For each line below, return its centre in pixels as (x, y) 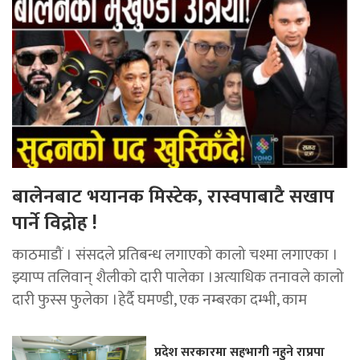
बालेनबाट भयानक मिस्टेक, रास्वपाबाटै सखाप (173, 197)
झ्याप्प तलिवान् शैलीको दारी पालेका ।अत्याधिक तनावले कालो (178, 278)
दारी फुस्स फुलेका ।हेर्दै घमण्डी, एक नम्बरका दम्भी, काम (160, 300)
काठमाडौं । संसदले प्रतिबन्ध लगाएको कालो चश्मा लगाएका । (175, 255)
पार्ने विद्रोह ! (55, 224)
